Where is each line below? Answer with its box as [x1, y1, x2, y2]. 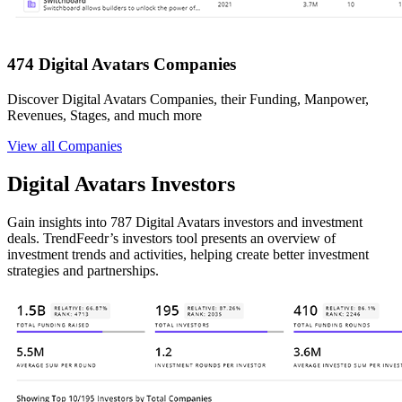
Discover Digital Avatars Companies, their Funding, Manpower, [7, 91, 369, 107]
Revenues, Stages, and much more [7, 107, 202, 123]
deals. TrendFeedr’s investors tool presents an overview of [7, 230, 336, 246]
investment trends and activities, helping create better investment [7, 246, 369, 262]
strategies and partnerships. [7, 262, 159, 278]
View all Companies [7, 137, 122, 153]
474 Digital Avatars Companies [7, 55, 236, 74]
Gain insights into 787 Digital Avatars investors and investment [7, 214, 363, 230]
